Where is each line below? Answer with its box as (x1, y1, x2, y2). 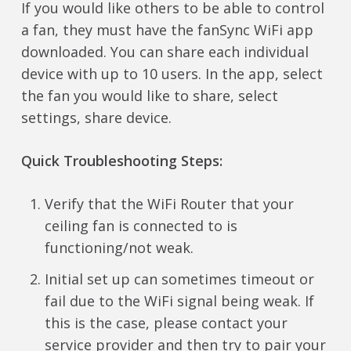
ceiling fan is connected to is (44, 216, 237, 236)
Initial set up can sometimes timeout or (44, 270, 314, 289)
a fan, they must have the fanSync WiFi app (20, 20, 313, 40)
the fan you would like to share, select (20, 86, 278, 106)
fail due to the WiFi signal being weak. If (44, 291, 314, 311)
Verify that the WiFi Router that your (44, 194, 294, 214)
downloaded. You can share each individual (20, 42, 309, 62)
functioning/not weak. (44, 238, 194, 258)
